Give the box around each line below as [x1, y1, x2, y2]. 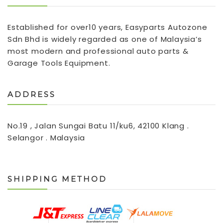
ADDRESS [7, 89, 56, 99]
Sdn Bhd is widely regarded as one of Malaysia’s [7, 33, 202, 44]
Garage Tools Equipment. [7, 57, 111, 68]
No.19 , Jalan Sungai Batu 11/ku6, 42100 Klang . [7, 120, 189, 131]
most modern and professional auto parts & [7, 45, 189, 56]
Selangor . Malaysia [7, 132, 86, 143]
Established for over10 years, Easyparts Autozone [7, 21, 208, 32]
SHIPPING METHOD [7, 174, 107, 184]
